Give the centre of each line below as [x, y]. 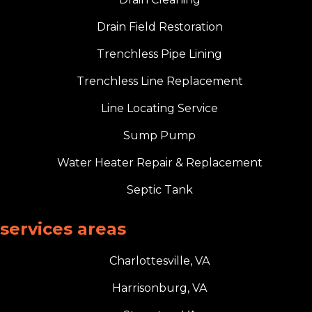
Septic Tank [159, 189]
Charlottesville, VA [159, 260]
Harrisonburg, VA [159, 288]
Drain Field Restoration [159, 26]
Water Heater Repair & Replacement [159, 162]
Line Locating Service [159, 108]
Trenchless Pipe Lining [159, 54]
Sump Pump [159, 135]
